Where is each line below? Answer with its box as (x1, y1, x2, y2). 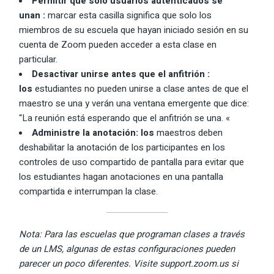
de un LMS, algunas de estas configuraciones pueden (19, 242, 235, 256)
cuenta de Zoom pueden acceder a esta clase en (19, 37, 217, 51)
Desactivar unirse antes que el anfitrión (32, 67, 206, 81)
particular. (19, 52, 58, 66)
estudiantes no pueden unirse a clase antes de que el (35, 81, 249, 95)
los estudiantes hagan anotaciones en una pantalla (19, 169, 224, 183)
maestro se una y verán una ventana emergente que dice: (19, 96, 250, 110)
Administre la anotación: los (32, 125, 155, 139)
